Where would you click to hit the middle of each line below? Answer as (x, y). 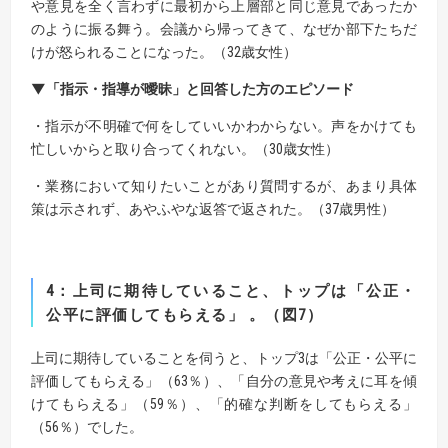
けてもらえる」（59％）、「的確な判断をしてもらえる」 (224, 403)
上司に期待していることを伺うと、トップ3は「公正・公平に (224, 357)
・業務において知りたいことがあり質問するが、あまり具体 (224, 185)
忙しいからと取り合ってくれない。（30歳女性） (185, 148)
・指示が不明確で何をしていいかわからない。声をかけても (224, 125)
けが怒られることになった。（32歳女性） (164, 51)
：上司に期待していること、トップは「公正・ (235, 290)
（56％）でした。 (87, 426)
